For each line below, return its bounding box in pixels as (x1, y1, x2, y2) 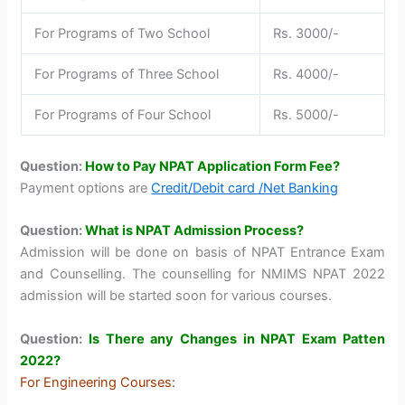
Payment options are (20, 179, 152, 196)
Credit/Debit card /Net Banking (151, 179, 339, 196)
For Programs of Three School (34, 65, 220, 82)
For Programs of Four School (34, 106, 212, 123)
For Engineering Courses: (20, 373, 176, 391)
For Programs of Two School (34, 24, 211, 42)
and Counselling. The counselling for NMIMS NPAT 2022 (20, 266, 385, 283)
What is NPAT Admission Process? (85, 222, 305, 240)
